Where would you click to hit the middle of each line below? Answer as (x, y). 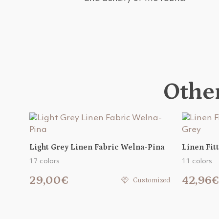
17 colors (44, 162)
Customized (152, 180)
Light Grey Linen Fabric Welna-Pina (97, 147)
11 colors (197, 162)
